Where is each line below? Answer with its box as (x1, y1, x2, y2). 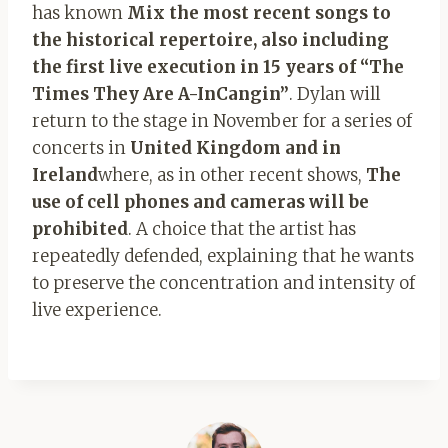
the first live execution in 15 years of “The (32, 55, 404, 78)
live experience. (32, 298, 162, 321)
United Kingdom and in (130, 136, 341, 159)
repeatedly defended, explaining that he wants (32, 244, 414, 267)
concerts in (32, 136, 130, 159)
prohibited (32, 217, 128, 240)
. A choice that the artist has (128, 217, 356, 240)
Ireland (32, 163, 98, 186)
